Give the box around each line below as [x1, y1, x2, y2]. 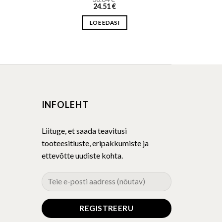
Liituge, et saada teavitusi [41, 126, 127, 136]
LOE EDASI [89, 19, 120, 26]
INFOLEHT [41, 99, 89, 111]
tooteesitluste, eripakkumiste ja [41, 138, 149, 148]
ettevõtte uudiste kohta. [41, 151, 123, 161]
